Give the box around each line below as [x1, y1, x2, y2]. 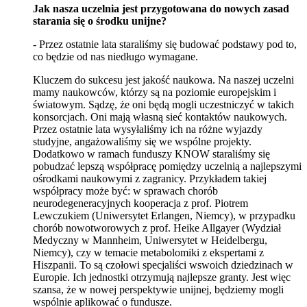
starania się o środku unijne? [33, 14, 167, 27]
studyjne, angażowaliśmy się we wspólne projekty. [33, 135, 251, 147]
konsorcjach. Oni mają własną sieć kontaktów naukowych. [33, 110, 287, 123]
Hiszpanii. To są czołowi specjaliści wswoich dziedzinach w [33, 258, 293, 271]
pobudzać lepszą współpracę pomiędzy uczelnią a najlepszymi [33, 160, 302, 172]
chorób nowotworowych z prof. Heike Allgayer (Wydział [33, 221, 281, 234]
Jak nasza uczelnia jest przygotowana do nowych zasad [33, 2, 289, 14]
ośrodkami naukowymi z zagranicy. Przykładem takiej [33, 172, 267, 184]
